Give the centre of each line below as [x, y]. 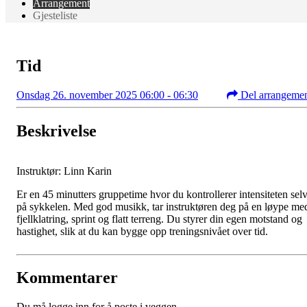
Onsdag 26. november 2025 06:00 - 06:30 [107, 95]
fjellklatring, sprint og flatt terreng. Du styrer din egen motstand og [159, 219]
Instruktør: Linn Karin [64, 171]
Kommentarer [67, 278]
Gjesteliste [55, 15]
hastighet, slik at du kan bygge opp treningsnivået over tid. [144, 231]
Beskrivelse [57, 131]
